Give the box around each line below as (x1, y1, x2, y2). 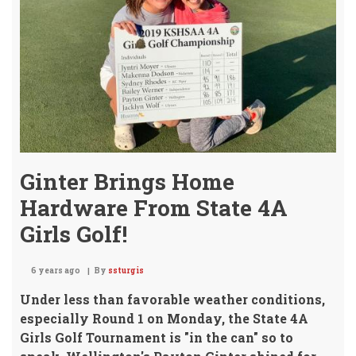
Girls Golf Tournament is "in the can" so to (20, 329, 293, 346)
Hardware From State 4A (20, 193, 288, 222)
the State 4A (228, 310, 308, 327)
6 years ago (31, 265, 80, 276)
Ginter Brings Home (20, 167, 234, 196)
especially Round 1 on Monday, (20, 310, 228, 327)
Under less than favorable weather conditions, (20, 291, 325, 308)
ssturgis (108, 265, 144, 276)
